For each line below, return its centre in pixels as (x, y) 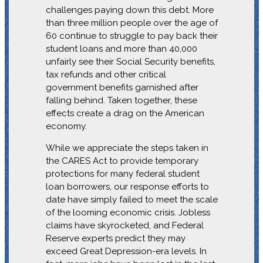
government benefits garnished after (122, 87)
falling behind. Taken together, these (121, 100)
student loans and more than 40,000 (121, 48)
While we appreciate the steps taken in (127, 148)
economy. (66, 126)
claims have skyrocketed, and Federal (124, 225)
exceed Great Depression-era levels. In (126, 251)
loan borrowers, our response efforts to (127, 186)
